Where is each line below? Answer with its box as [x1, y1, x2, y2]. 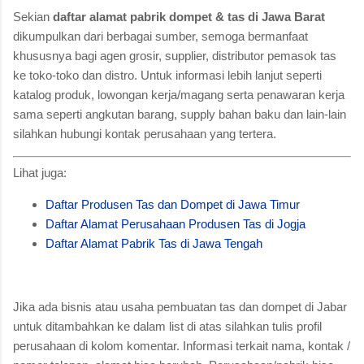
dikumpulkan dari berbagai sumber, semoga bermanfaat [13, 28, 308, 43]
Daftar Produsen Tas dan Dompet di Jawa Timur [45, 197, 300, 212]
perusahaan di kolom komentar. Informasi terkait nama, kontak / [13, 339, 350, 353]
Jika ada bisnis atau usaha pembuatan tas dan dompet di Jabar [13, 300, 347, 314]
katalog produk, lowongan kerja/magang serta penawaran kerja [13, 87, 344, 102]
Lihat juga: [13, 166, 67, 180]
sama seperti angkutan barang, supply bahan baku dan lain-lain [13, 106, 346, 121]
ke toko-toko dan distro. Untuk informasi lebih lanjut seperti [13, 67, 322, 82]
